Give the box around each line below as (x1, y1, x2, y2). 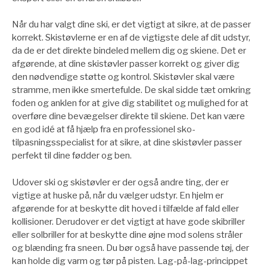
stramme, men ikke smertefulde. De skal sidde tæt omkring (12, 85, 251, 96)
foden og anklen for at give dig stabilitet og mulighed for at (12, 98, 249, 109)
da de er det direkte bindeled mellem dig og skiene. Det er (12, 45, 246, 57)
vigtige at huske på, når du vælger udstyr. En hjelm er (12, 190, 223, 201)
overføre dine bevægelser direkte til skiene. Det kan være (12, 111, 245, 122)
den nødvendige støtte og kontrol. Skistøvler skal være (12, 72, 235, 83)
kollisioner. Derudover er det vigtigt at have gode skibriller (12, 216, 245, 227)
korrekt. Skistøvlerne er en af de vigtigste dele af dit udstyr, (12, 32, 250, 44)
